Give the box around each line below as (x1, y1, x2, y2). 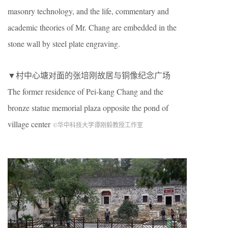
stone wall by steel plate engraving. (8, 38, 120, 49)
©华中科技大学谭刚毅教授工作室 (53, 120, 143, 129)
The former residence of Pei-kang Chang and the (8, 85, 163, 97)
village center (8, 118, 53, 129)
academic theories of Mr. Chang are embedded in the (8, 21, 177, 33)
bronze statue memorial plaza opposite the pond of (8, 102, 168, 113)
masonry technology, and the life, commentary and (8, 5, 169, 16)
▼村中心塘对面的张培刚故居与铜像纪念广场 (8, 69, 170, 80)
